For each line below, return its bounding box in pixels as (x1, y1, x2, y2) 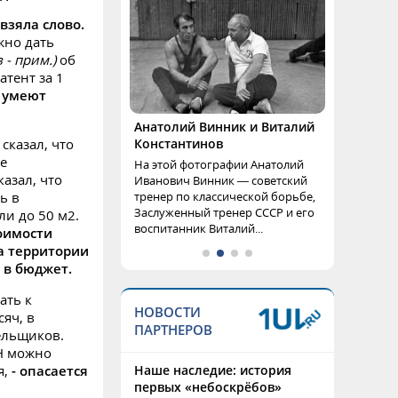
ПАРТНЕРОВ (134, 321, 212, 338)
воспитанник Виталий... (134, 220, 263, 236)
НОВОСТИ (134, 303, 201, 321)
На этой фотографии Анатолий (134, 156, 304, 172)
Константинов (134, 135, 223, 152)
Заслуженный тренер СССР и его (134, 204, 314, 220)
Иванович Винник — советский (134, 172, 307, 188)
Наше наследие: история (134, 362, 291, 378)
